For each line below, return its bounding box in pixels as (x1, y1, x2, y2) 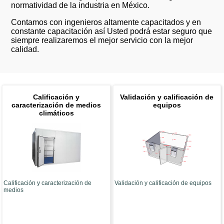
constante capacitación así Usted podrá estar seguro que (11, 26, 212, 35)
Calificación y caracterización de (3, 179, 92, 187)
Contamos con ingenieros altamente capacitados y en (11, 17, 201, 26)
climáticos (38, 109, 74, 117)
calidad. (11, 44, 39, 53)
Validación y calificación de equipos (114, 179, 211, 187)
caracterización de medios (11, 101, 101, 109)
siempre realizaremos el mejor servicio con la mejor (11, 35, 193, 44)
